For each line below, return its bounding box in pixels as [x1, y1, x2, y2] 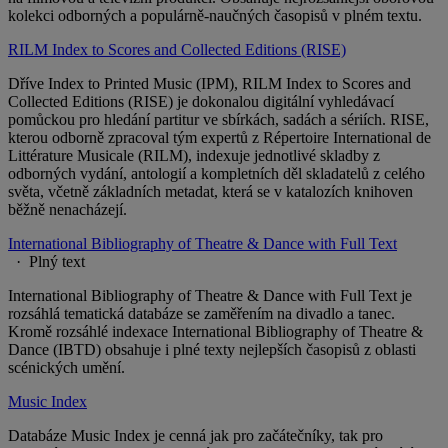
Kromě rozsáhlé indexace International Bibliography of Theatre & [8, 323, 423, 341]
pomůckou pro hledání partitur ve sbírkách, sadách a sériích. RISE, [8, 111, 429, 129]
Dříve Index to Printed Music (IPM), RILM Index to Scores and [8, 75, 411, 93]
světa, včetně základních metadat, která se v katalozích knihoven [8, 183, 413, 201]
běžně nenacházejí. [8, 201, 127, 219]
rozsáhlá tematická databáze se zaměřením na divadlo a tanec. [8, 305, 395, 323]
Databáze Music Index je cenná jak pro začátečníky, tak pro [8, 427, 383, 445]
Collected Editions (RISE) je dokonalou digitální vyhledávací [8, 93, 394, 111]
